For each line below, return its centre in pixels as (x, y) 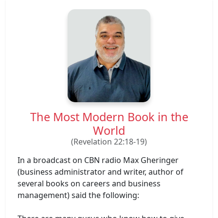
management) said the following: (78, 195)
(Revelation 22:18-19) (109, 141)
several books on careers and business (89, 183)
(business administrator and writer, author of (100, 172)
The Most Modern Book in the (109, 117)
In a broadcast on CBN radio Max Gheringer (98, 160)
